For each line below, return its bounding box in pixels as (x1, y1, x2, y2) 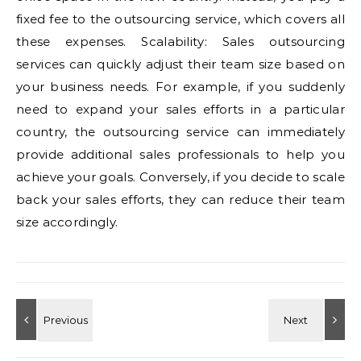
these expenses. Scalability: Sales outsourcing (16, 34, 345, 49)
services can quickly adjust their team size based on (16, 56, 345, 72)
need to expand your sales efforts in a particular (16, 102, 345, 117)
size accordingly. (16, 214, 118, 230)
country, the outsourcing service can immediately (16, 124, 345, 139)
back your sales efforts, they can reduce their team (16, 192, 345, 207)
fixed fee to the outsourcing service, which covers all (16, 11, 345, 27)
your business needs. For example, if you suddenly (16, 79, 345, 94)
